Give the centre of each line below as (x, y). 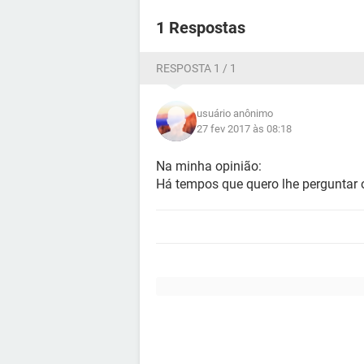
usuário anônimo (235, 113)
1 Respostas (201, 28)
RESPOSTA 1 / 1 (196, 68)
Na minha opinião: (209, 166)
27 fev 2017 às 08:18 (244, 129)
